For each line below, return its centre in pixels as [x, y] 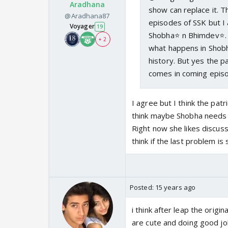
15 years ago [175, 188]
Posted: [142, 188]
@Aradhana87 [87, 16]
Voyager [82, 26]
